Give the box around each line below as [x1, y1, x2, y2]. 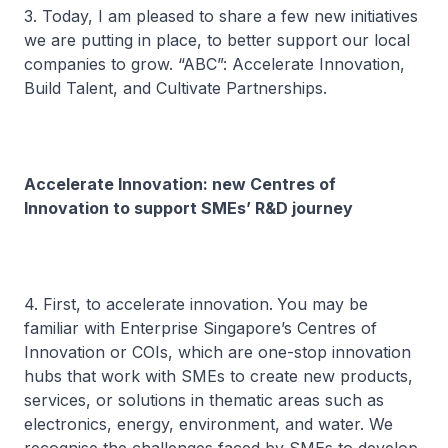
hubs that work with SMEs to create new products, [24, 366, 413, 386]
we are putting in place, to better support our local [24, 30, 410, 50]
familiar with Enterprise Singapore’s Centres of [24, 318, 377, 338]
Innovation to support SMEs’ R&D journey [24, 198, 353, 218]
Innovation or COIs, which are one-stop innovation [24, 342, 411, 362]
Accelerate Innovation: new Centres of [24, 174, 336, 194]
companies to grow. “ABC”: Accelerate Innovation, [24, 54, 405, 74]
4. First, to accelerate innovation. [24, 294, 273, 314]
